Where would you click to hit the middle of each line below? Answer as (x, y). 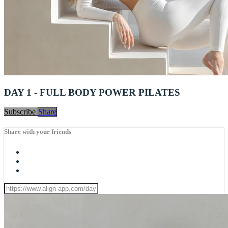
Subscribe (21, 112)
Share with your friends (38, 132)
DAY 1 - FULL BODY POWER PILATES (92, 92)
